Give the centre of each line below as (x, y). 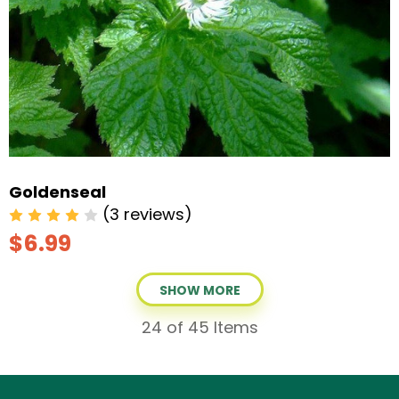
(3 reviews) (147, 214)
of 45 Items (210, 327)
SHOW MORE (199, 290)
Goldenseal (57, 191)
